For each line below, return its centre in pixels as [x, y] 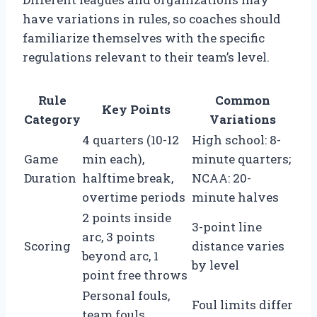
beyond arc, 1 [120, 255]
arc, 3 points [119, 236]
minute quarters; [241, 158]
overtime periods [134, 197]
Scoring [47, 246]
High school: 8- [236, 139]
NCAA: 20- [221, 178]
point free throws [135, 275]
